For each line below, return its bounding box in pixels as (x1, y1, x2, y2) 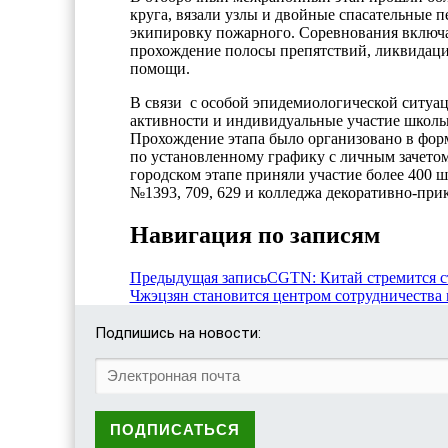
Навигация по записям (129, 221, 380, 248)
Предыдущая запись (129, 268, 267, 286)
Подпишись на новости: (94, 323, 261, 342)
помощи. (129, 59, 190, 77)
